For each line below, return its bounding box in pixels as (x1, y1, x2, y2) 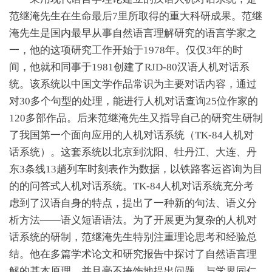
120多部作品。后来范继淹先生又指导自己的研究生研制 (9, 112, 263, 124)
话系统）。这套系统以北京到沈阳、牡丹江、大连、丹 (9, 146, 257, 158)
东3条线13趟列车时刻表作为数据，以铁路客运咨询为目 (9, 163, 263, 175)
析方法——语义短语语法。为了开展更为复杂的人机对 (9, 214, 257, 226)
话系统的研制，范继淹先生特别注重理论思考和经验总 (9, 231, 257, 243)
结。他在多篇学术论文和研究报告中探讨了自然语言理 (9, 248, 257, 260)
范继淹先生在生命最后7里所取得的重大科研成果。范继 (9, 10, 262, 22)
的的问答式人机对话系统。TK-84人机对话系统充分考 (9, 180, 254, 192)
